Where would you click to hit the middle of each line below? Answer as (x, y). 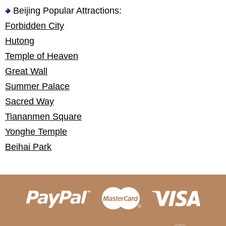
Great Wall (26, 71)
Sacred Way (30, 101)
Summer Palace (37, 86)
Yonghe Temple (36, 132)
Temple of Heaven (42, 56)
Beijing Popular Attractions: (66, 11)
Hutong (20, 41)
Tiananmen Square (43, 117)
